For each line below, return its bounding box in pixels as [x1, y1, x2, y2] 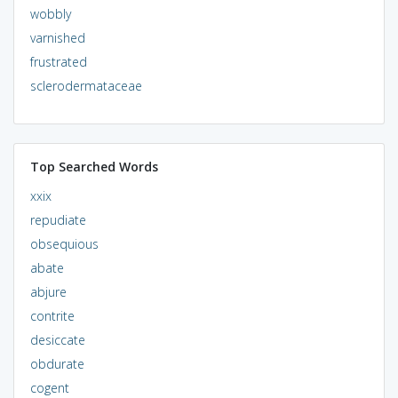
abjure [29, 283, 67, 300]
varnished [29, 28, 85, 46]
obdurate [29, 354, 84, 372]
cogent [29, 378, 69, 396]
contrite [29, 306, 75, 324]
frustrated [29, 52, 87, 70]
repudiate [29, 211, 86, 228]
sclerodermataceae [29, 76, 142, 94]
